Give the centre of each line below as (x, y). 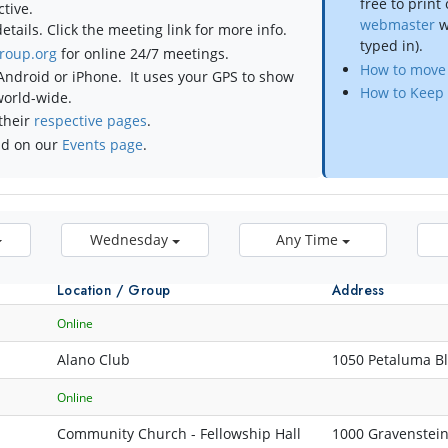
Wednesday (129, 240)
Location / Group (114, 290)
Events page (103, 144)
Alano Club (93, 360)
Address (358, 290)
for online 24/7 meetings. (143, 53)
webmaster (398, 25)
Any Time (307, 240)
